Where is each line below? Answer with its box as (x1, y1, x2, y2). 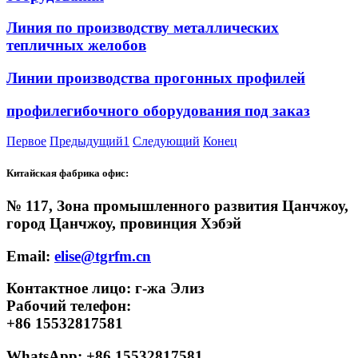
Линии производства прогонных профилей (6, 70, 305, 87)
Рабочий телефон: (6, 297, 131, 315)
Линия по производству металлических (6, 19, 279, 37)
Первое (6, 134, 46, 149)
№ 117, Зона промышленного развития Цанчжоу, (6, 197, 348, 214)
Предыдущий (50, 134, 123, 149)
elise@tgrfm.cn (54, 247, 151, 265)
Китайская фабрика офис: (6, 166, 129, 179)
